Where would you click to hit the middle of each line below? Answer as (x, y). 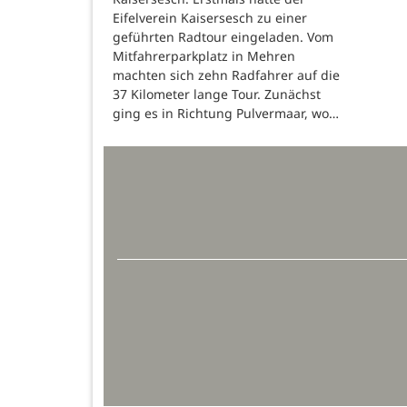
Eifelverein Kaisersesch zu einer (210, 17)
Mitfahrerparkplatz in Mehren (204, 55)
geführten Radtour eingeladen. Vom (223, 36)
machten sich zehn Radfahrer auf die (226, 74)
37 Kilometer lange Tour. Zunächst (217, 94)
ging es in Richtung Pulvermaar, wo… (226, 113)
